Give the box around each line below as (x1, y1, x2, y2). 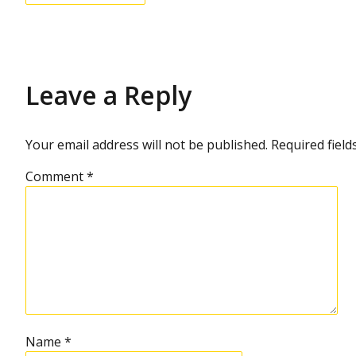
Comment (25, 167, 87, 185)
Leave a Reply (25, 77, 192, 112)
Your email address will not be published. (25, 135, 268, 153)
